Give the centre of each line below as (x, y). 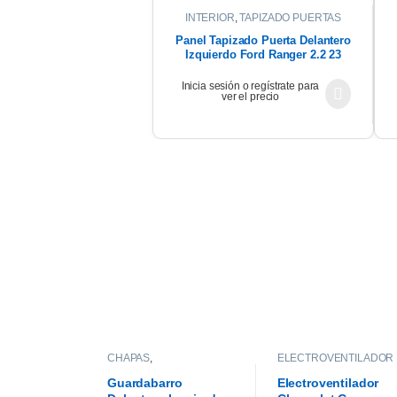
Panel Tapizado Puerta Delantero (263, 41)
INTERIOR (210, 17)
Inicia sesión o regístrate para (250, 86)
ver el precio (250, 97)
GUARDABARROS (152, 369)
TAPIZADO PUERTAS (291, 17)
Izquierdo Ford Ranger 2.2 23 (263, 55)
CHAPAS (128, 358)
